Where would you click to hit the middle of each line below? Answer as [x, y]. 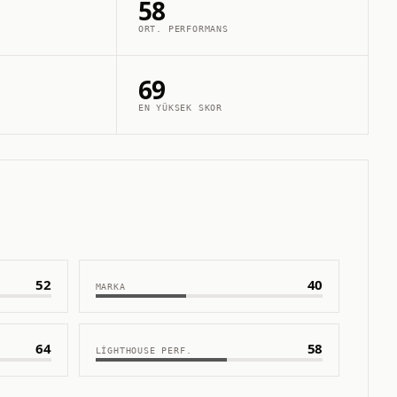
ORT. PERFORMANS [183, 28]
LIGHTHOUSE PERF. [144, 350]
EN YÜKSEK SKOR [180, 107]
